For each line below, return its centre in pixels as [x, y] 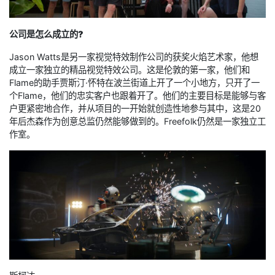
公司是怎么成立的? [46, 34]
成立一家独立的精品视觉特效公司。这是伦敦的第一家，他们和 [130, 70]
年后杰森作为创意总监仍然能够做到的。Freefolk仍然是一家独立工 [137, 122]
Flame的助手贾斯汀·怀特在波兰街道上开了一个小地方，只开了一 [134, 83]
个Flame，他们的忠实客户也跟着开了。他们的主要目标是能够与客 [137, 96]
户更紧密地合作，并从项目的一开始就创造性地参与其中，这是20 [135, 109]
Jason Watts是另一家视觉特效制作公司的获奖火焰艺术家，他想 [134, 57]
